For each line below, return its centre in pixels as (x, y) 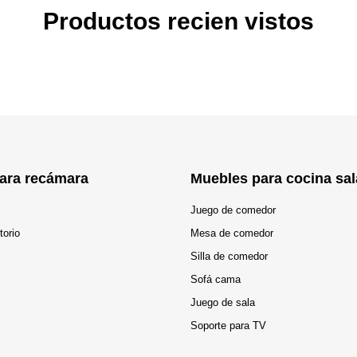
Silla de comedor (229, 256)
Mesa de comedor (232, 233)
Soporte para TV (228, 326)
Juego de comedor (233, 210)
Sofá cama (216, 279)
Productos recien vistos (178, 21)
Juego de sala (223, 302)
